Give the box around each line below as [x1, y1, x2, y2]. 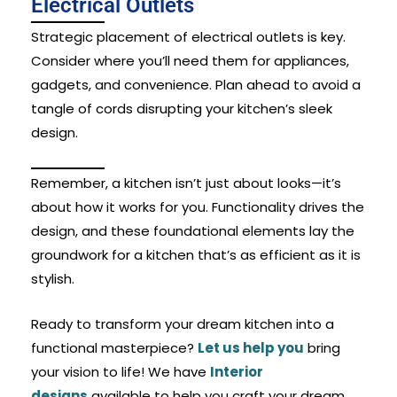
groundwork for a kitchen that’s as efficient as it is [30, 245, 361, 264]
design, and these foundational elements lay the [30, 221, 354, 240]
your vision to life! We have [30, 362, 210, 381]
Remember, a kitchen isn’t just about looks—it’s [30, 173, 341, 192]
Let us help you [197, 338, 304, 357]
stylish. [30, 269, 74, 288]
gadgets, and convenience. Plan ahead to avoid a [30, 74, 361, 94]
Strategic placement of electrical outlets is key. [30, 27, 346, 46]
